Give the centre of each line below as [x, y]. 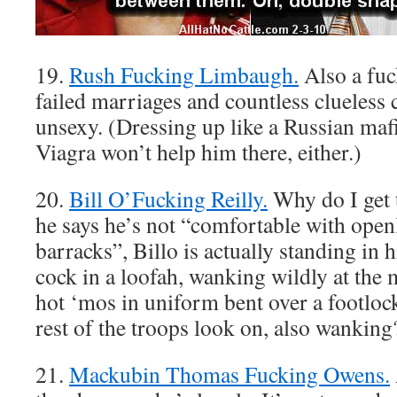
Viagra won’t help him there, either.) [198, 152]
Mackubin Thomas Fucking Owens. [230, 374]
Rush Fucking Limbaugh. [184, 74]
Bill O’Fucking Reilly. [168, 198]
